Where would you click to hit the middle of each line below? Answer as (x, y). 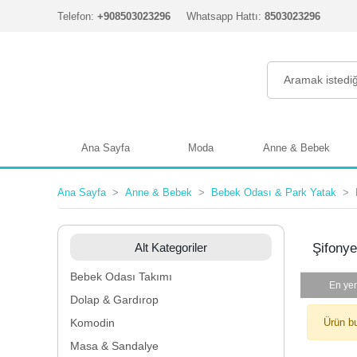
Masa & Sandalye (114, 346)
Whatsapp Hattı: (224, 16)
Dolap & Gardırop (114, 300)
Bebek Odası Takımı (121, 277)
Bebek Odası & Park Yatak (274, 192)
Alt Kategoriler (171, 247)
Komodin (92, 323)
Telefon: (76, 16)
